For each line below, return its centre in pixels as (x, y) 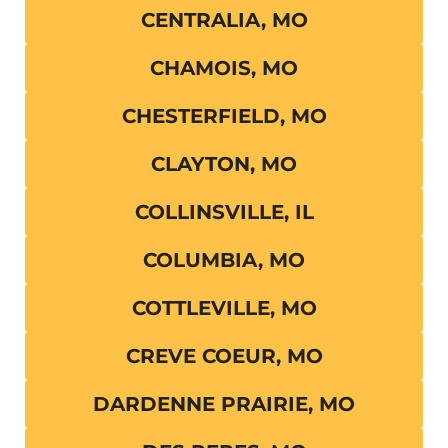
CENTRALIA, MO (224, 20)
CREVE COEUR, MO (224, 356)
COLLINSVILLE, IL (224, 212)
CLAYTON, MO (224, 164)
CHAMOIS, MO (224, 68)
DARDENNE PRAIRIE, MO (224, 404)
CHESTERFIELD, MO (224, 116)
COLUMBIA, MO (224, 260)
